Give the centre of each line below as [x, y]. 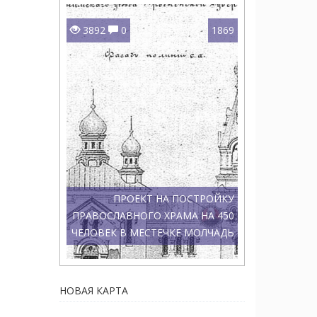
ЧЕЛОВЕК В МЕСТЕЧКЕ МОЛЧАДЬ [153, 232]
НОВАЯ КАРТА [93, 290]
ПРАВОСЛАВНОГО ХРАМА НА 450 [153, 215]
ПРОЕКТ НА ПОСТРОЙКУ [174, 198]
